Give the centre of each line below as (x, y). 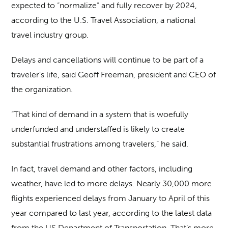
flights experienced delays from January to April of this (111, 198)
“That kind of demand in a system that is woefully (100, 115)
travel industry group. (50, 35)
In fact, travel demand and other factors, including (102, 169)
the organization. (42, 90)
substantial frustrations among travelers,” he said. (100, 144)
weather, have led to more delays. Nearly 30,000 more (112, 184)
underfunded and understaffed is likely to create (98, 129)
